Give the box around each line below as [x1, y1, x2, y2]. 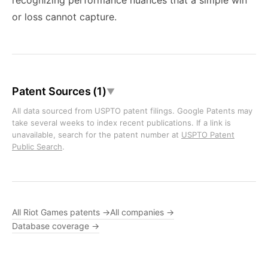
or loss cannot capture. [12, 11, 117, 23]
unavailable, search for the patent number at [12, 130, 181, 139]
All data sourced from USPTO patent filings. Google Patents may [12, 106, 252, 115]
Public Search [12, 142, 62, 151]
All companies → [110, 207, 174, 217]
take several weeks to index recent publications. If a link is [12, 118, 231, 127]
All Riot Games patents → [12, 207, 110, 217]
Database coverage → [12, 221, 99, 231]
